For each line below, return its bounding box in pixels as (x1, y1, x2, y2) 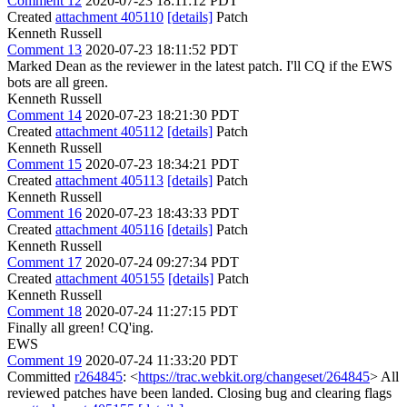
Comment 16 (7, 205, 82, 221)
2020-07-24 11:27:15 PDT (85, 303, 238, 319)
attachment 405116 (55, 222, 164, 237)
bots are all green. (7, 74, 108, 90)
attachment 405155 (55, 271, 164, 286)
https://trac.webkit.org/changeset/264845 (138, 369, 370, 384)
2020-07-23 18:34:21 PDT (85, 156, 239, 172)
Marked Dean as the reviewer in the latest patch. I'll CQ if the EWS (7, 58, 392, 74)
